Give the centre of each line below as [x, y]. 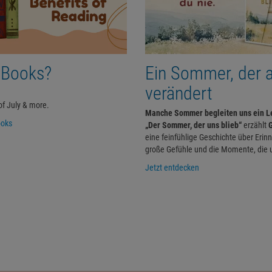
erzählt [255, 125]
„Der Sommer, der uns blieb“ [193, 125]
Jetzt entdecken [172, 167]
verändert [179, 93]
